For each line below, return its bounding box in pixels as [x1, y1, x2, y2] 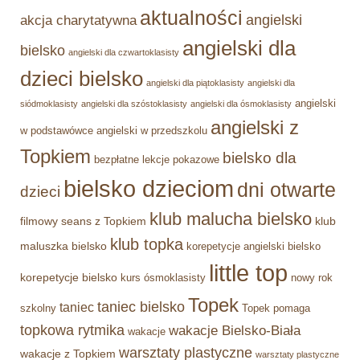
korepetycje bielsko [20, 271, 117, 284]
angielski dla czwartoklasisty [68, 47, 179, 57]
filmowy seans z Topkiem [20, 215, 146, 227]
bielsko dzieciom [63, 175, 234, 202]
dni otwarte [237, 179, 336, 201]
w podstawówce [20, 125, 93, 137]
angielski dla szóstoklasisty [81, 99, 187, 108]
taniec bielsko [97, 299, 185, 315]
